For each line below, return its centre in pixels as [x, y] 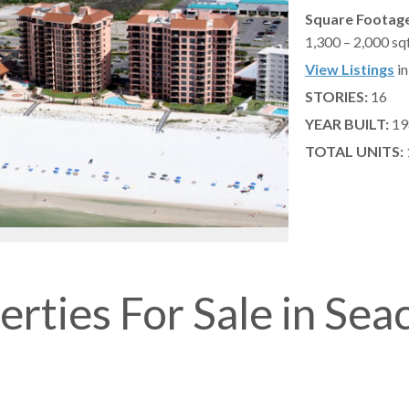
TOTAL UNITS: [354, 152]
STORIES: [336, 97]
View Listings [349, 69]
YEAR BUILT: [346, 124]
